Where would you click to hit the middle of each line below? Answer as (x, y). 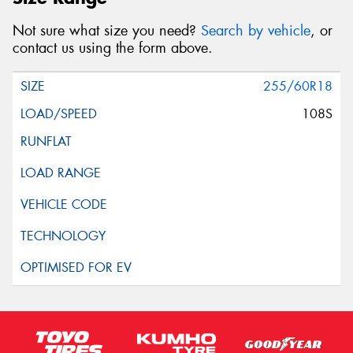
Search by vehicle (256, 31)
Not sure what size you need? (107, 31)
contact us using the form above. (113, 48)
